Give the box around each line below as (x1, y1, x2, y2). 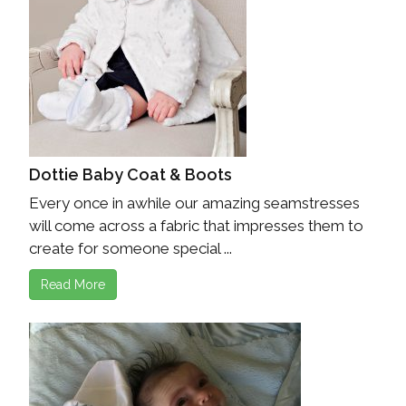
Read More (41, 277, 105, 293)
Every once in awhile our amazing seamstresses (29, 194, 360, 213)
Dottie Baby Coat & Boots (29, 165, 232, 185)
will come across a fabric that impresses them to (29, 217, 363, 236)
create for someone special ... (29, 239, 232, 258)
